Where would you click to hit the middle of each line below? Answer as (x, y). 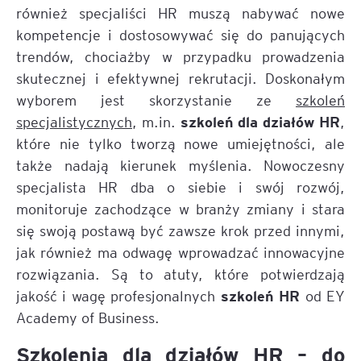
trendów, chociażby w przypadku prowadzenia (180, 56)
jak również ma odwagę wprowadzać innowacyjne (180, 252)
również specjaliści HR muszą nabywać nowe (180, 12)
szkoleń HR (263, 295)
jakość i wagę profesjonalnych (118, 295)
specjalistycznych (74, 121)
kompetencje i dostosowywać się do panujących (180, 34)
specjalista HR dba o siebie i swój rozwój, (180, 187)
